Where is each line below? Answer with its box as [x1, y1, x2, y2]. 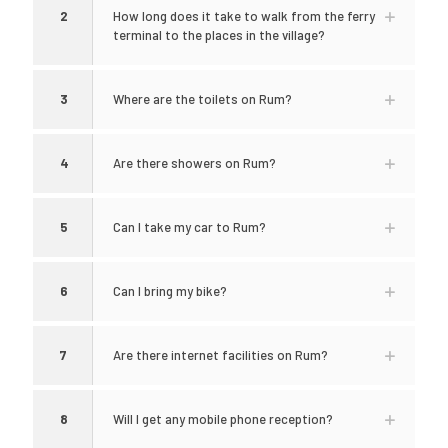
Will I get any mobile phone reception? [113, 411, 333, 427]
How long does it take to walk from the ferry [113, 8, 375, 24]
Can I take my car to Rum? [113, 219, 266, 235]
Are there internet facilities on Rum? [113, 347, 328, 363]
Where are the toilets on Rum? [113, 91, 292, 107]
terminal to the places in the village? [113, 27, 325, 43]
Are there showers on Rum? [113, 155, 276, 171]
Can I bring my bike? [113, 283, 227, 299]
